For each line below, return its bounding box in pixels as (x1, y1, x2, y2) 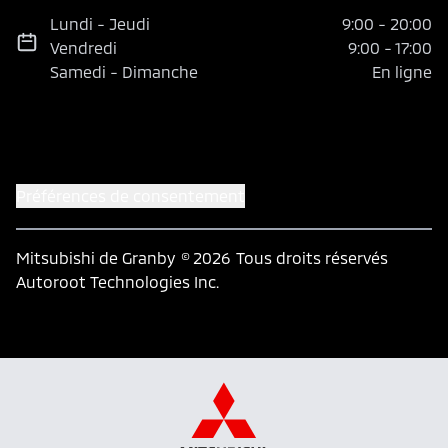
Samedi (50, 62, 107, 82)
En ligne (372, 62, 432, 82)
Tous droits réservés (236, 248, 388, 268)
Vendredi (50, 38, 118, 58)
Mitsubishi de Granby (16, 248, 175, 268)
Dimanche (122, 62, 199, 82)
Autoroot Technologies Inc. (16, 272, 219, 292)
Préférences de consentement (16, 186, 245, 206)
